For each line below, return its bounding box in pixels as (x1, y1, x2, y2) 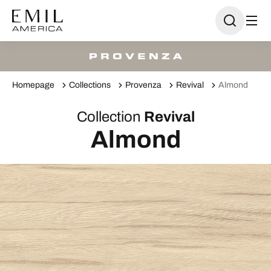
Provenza (125, 80, 162, 90)
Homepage (12, 80, 54, 90)
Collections (69, 80, 111, 90)
